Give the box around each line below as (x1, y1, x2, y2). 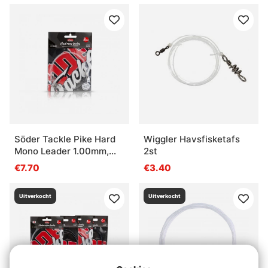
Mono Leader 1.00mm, (14, 145, 109, 157)
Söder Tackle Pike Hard (14, 133, 115, 145)
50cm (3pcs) (14, 157, 70, 169)
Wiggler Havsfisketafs (144, 133, 240, 145)
